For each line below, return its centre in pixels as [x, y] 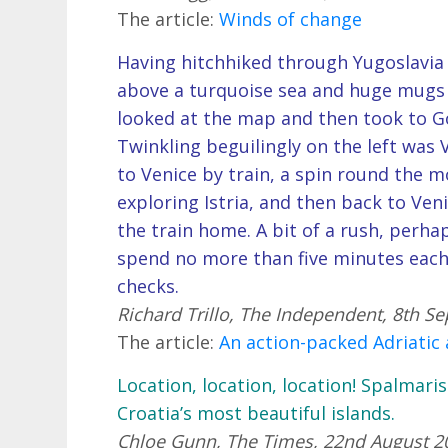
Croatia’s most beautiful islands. [256, 413]
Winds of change [291, 18]
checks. [148, 285]
